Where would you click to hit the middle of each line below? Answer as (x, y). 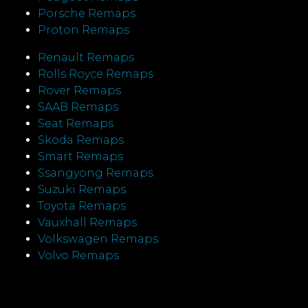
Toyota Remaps (82, 206)
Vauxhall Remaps (87, 222)
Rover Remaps (79, 90)
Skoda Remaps (81, 140)
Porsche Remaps (87, 13)
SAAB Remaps (78, 107)
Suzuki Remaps (82, 189)
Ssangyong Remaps (96, 173)
